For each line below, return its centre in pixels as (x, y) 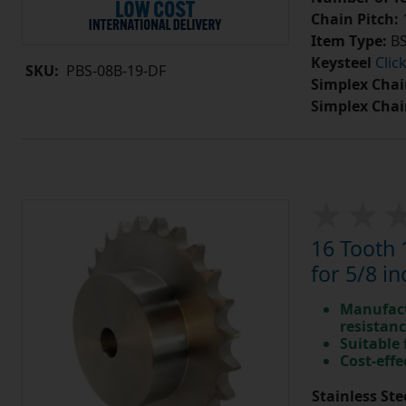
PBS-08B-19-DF (116, 71)
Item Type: (348, 41)
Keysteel (341, 63)
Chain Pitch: (354, 19)
